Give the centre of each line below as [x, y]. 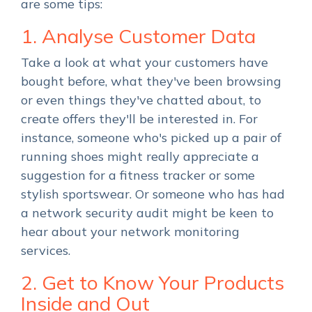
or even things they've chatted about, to [141, 100]
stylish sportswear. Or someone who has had [153, 194]
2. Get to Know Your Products [153, 283]
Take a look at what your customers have [145, 63]
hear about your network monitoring [130, 232]
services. [46, 251]
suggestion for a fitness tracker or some [138, 175]
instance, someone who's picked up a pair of [151, 138]
